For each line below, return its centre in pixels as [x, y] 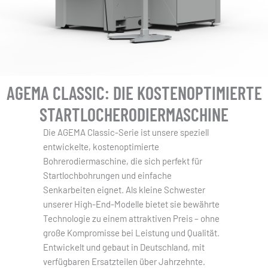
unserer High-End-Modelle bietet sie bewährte [131, 204]
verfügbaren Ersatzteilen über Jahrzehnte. [124, 261]
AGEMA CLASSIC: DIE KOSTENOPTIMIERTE [134, 93]
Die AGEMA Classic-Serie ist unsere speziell [126, 132]
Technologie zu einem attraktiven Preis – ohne [131, 218]
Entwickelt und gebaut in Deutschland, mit [124, 247]
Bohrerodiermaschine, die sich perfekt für [123, 161]
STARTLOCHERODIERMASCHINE [134, 114]
